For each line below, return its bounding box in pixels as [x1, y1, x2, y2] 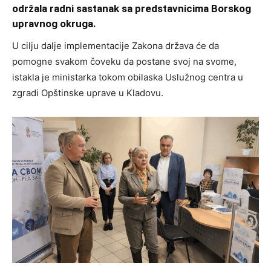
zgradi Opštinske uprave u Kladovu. [12, 87, 163, 99]
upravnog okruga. [12, 18, 96, 30]
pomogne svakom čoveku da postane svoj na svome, [12, 56, 237, 68]
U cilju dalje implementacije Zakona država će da [12, 40, 219, 52]
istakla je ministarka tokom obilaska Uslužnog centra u [12, 71, 243, 83]
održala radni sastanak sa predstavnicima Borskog [12, 2, 251, 15]
